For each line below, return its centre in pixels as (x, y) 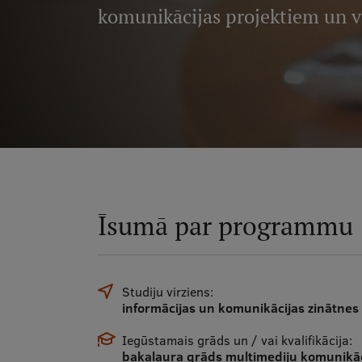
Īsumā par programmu (225, 225)
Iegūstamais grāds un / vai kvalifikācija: (237, 340)
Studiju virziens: (167, 292)
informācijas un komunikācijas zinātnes (240, 308)
